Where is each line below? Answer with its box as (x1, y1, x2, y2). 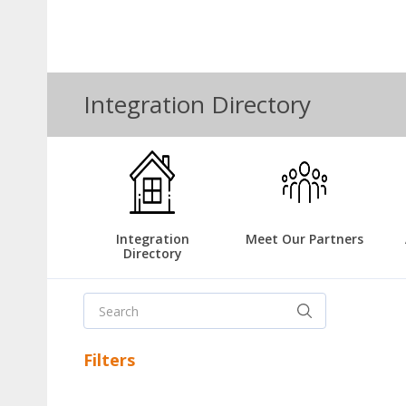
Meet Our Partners (246, 230, 364, 247)
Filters (83, 349, 135, 371)
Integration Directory (83, 88, 311, 121)
